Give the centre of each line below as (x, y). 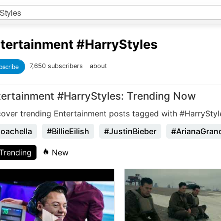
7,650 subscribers (57, 66)
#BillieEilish (68, 131)
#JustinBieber (130, 131)
